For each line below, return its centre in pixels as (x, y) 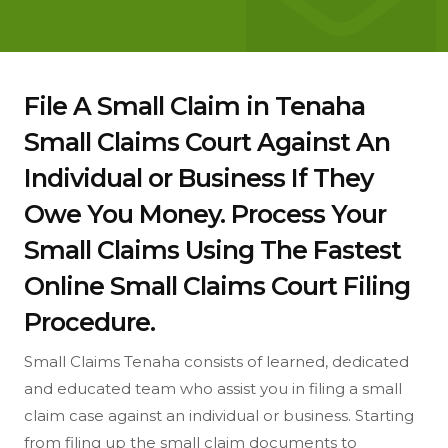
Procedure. (89, 322)
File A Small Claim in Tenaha (194, 106)
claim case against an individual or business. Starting (219, 415)
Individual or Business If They (198, 178)
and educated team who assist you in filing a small (213, 388)
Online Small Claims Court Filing (217, 286)
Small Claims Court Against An (207, 142)
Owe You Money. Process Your (205, 214)
